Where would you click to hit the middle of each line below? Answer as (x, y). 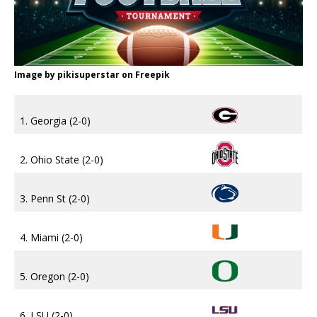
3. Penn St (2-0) (55, 199)
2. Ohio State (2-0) (62, 160)
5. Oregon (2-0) (54, 277)
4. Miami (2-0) (51, 238)
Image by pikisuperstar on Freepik (92, 75)
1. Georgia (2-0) (55, 121)
